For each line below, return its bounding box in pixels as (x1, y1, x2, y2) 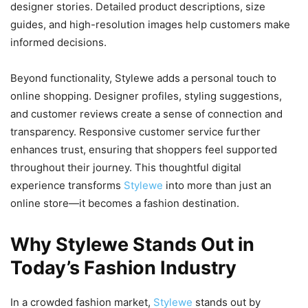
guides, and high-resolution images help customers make (10, 18, 290, 32)
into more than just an (166, 179, 272, 192)
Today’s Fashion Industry (10, 256, 236, 280)
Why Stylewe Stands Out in (10, 233, 254, 256)
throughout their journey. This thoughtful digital (10, 161, 241, 175)
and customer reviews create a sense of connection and (10, 107, 283, 121)
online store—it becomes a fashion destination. (10, 197, 239, 210)
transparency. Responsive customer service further (10, 125, 261, 139)
